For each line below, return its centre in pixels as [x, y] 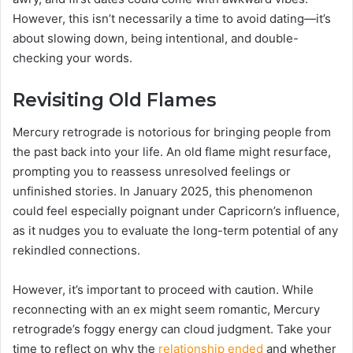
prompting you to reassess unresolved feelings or [152, 171]
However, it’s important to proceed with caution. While [163, 289]
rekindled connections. [76, 250]
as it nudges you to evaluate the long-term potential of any [175, 230]
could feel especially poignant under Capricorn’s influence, [176, 210]
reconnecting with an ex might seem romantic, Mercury [166, 309]
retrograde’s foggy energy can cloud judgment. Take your [172, 329]
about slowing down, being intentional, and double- [156, 38]
